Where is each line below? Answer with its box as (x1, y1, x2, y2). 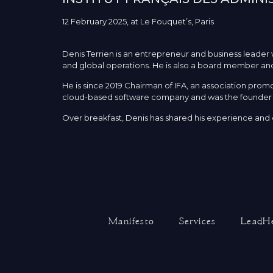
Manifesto (108, 215, 155, 226)
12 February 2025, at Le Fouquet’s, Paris (62, 16, 214, 27)
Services (179, 215, 216, 226)
